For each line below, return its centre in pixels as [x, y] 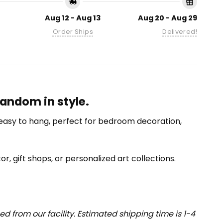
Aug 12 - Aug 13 [73, 18]
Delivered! [180, 32]
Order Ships [73, 32]
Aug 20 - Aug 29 [167, 18]
